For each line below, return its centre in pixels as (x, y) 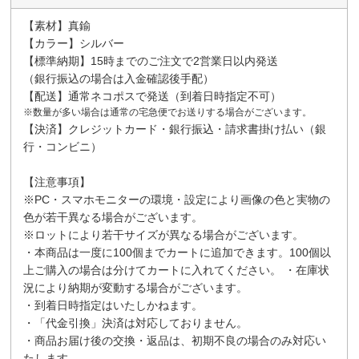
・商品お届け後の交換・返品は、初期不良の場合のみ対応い (175, 341)
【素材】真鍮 (57, 26)
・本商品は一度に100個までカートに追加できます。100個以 (177, 253)
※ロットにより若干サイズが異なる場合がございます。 (164, 235)
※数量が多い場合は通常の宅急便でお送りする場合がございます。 (168, 113)
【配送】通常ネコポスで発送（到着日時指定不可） (153, 97)
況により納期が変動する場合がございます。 (136, 288)
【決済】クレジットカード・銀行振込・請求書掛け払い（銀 (175, 129)
